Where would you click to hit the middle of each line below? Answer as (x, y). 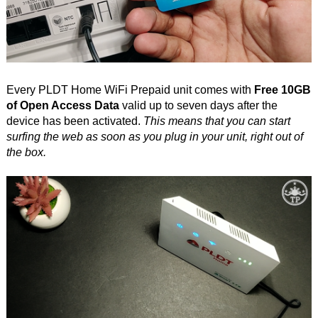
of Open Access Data (62, 105)
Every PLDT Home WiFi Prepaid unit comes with (130, 89)
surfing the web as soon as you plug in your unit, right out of (154, 136)
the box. (26, 152)
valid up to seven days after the (198, 105)
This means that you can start (216, 121)
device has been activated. (75, 121)
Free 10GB (282, 89)
